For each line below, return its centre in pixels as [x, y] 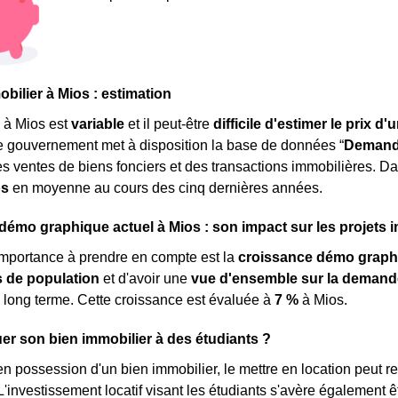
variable [98, 124]
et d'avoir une [145, 279]
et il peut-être [169, 124]
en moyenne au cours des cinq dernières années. [166, 188]
